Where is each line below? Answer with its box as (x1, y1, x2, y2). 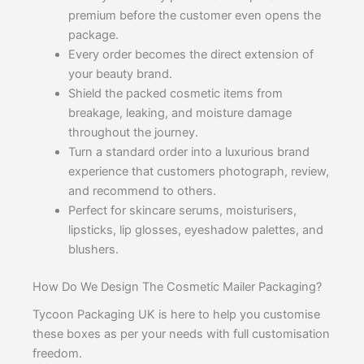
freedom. (32, 346, 82, 362)
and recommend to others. (67, 184, 216, 199)
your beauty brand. (67, 67, 172, 82)
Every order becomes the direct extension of (67, 47, 314, 63)
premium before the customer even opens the (67, 8, 321, 24)
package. (67, 28, 119, 43)
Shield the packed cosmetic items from (67, 86, 283, 102)
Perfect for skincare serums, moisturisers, (67, 203, 297, 219)
